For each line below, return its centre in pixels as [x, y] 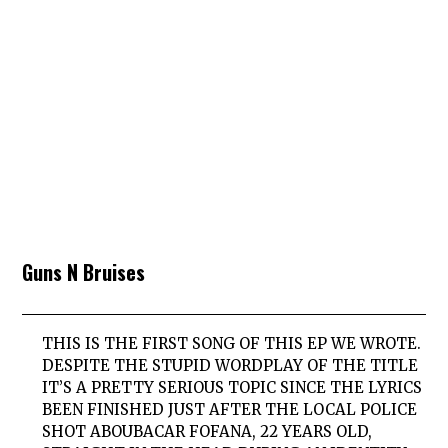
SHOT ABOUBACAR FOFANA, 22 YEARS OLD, [207, 432]
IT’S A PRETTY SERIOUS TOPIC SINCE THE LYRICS [232, 388]
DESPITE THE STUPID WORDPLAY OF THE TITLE [230, 366]
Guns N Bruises [84, 271]
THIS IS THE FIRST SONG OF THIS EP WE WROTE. [232, 344]
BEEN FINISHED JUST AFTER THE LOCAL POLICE [230, 410]
